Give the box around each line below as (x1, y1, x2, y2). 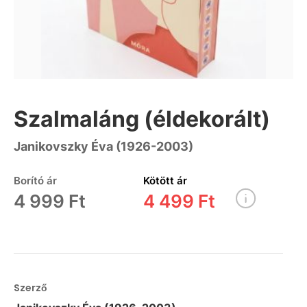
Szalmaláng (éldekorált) (14, 105, 270, 132)
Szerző (14, 280, 47, 295)
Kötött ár (143, 173, 187, 187)
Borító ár (14, 173, 57, 187)
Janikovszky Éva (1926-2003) (14, 138, 193, 153)
